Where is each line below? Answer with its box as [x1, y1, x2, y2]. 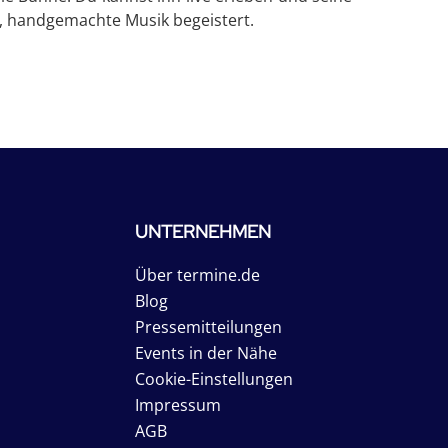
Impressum [135, 394, 221, 416]
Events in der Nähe [135, 342, 277, 364]
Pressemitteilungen [135, 316, 282, 338]
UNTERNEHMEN [135, 220, 271, 243]
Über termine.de [135, 264, 260, 286]
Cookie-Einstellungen [135, 368, 293, 390]
